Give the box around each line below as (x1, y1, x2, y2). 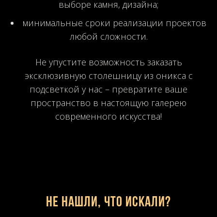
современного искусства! (55, 110, 162, 122)
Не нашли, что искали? (46, 195, 171, 210)
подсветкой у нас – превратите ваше (30, 83, 187, 95)
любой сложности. (69, 30, 148, 42)
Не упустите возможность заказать (35, 56, 182, 68)
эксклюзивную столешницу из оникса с (24, 69, 193, 81)
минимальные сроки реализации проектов (23, 16, 206, 29)
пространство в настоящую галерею (31, 96, 186, 108)
